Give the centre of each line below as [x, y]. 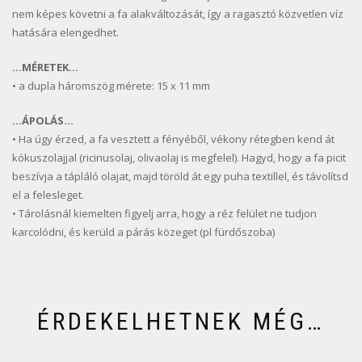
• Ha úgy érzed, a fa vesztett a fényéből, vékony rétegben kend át [173, 139]
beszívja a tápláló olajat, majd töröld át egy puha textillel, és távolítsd [180, 176]
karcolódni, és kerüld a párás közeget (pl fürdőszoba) [143, 232]
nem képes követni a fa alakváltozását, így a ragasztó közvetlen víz [178, 13]
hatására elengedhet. [65, 32]
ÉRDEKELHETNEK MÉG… [181, 321]
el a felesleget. [48, 194]
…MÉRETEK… [45, 67]
